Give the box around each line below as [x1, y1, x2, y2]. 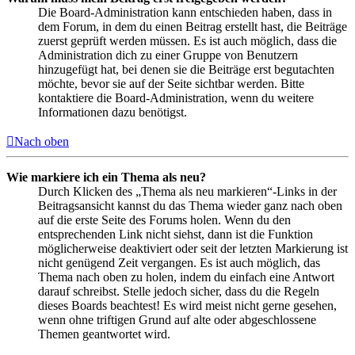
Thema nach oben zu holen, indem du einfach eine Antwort [38, 269, 334, 284]
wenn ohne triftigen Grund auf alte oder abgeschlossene [38, 312, 316, 326]
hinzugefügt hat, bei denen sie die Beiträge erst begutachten [38, 62, 334, 76]
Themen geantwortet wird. [38, 326, 170, 341]
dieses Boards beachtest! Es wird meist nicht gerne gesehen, [38, 298, 337, 312]
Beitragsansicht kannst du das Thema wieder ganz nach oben [38, 198, 342, 212]
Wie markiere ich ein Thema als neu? [6, 170, 206, 184]
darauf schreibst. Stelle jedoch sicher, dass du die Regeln [38, 284, 319, 298]
